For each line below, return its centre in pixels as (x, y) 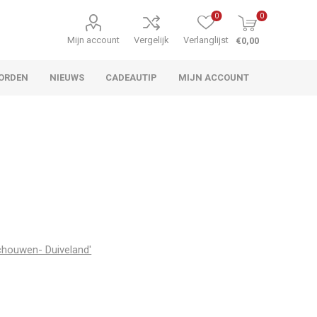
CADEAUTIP (132, 77)
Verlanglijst (206, 40)
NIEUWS (67, 77)
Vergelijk (152, 40)
